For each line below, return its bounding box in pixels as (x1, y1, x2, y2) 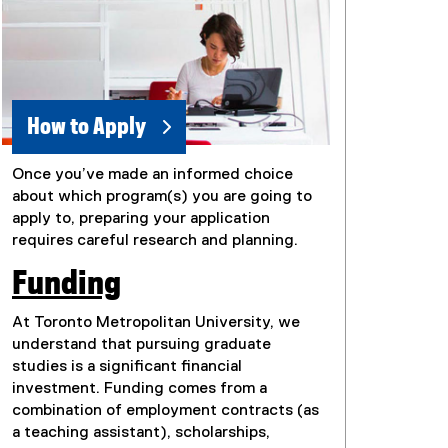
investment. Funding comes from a (12, 381, 267, 398)
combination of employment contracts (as (12, 403, 319, 420)
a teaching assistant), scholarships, (12, 425, 270, 442)
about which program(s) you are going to (12, 189, 312, 206)
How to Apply (27, 116, 146, 139)
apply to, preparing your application (12, 211, 270, 228)
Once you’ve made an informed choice (12, 167, 293, 184)
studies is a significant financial (12, 359, 242, 376)
